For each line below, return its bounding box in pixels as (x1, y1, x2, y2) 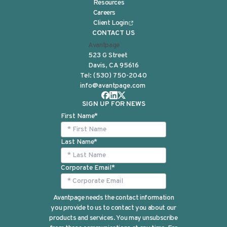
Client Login (93, 19, 128, 27)
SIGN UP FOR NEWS (82, 100, 145, 108)
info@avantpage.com (80, 82, 145, 90)
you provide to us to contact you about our (51, 204, 176, 212)
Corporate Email (61, 164, 111, 172)
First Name (61, 112, 94, 121)
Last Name (61, 138, 94, 146)
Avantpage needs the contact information (53, 194, 174, 202)
